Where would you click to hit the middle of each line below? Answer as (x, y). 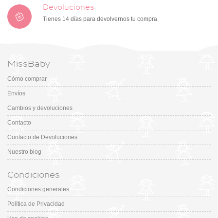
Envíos (16, 93)
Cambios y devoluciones (40, 108)
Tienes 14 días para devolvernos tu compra (100, 19)
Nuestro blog (24, 152)
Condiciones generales (38, 190)
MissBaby (29, 64)
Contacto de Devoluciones (42, 137)
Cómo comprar (27, 79)
